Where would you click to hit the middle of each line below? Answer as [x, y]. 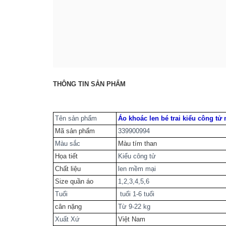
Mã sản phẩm [75, 131]
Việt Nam [132, 219]
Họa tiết [66, 156]
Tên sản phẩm [76, 118]
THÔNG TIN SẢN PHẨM [90, 84]
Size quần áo [74, 181]
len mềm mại [137, 168]
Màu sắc [68, 143]
